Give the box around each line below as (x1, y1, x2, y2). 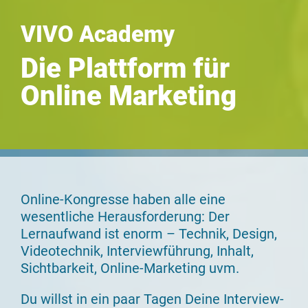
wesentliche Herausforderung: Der (21, 208, 230, 225)
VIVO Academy (21, 21, 175, 48)
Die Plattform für (21, 52, 230, 85)
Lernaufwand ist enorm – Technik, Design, (21, 225, 277, 242)
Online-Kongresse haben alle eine (21, 190, 225, 208)
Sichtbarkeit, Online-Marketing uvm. (21, 259, 239, 276)
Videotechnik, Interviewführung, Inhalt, (21, 242, 254, 259)
